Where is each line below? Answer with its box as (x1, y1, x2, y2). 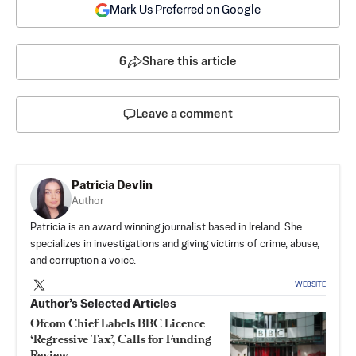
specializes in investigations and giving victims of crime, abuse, (30, 238, 319, 250)
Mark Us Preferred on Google (110, 3, 261, 16)
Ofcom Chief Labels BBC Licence (30, 315, 205, 331)
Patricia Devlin (72, 179, 153, 192)
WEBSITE (295, 281, 326, 289)
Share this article (142, 55, 237, 68)
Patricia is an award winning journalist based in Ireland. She (30, 222, 302, 233)
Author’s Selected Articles (30, 297, 176, 310)
